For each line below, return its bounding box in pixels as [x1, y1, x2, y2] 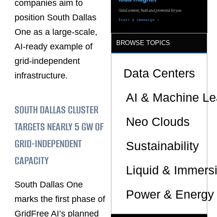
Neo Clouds [126, 114, 190, 128]
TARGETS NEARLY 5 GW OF [15, 119, 104, 134]
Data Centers [124, 66, 196, 80]
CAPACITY [15, 153, 49, 168]
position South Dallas [15, 13, 96, 23]
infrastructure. [15, 71, 68, 81]
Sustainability [126, 139, 200, 153]
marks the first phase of [15, 194, 105, 204]
